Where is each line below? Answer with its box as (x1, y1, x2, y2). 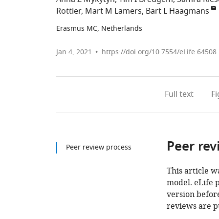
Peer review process (66, 142, 131, 153)
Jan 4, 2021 (56, 47, 92, 57)
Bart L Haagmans (146, 5, 209, 17)
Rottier (56, 5, 81, 17)
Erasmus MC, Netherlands (56, 23, 142, 34)
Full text (165, 88, 194, 100)
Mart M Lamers (85, 5, 142, 17)
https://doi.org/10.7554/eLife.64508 (102, 47, 217, 57)
